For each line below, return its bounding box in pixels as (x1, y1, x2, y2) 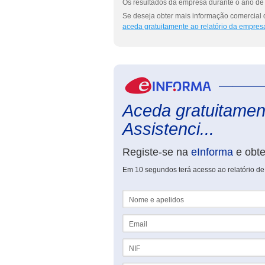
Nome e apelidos (122, 190, 177, 198)
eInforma (191, 146, 233, 158)
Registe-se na (122, 146, 191, 158)
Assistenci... (122, 119, 214, 138)
